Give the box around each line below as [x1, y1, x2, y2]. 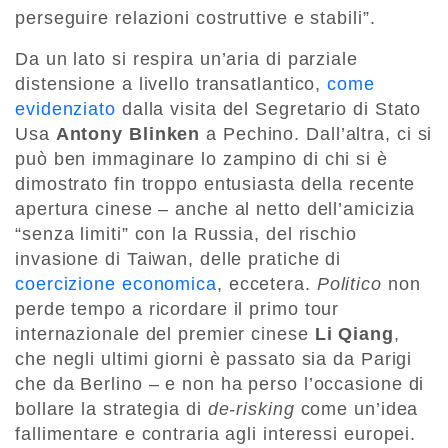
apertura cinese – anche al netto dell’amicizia [15, 198, 416, 219]
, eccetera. [216, 273, 317, 294]
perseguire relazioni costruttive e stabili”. [15, 7, 376, 28]
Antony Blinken [55, 123, 201, 144]
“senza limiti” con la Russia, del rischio [15, 223, 357, 244]
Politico [316, 273, 382, 294]
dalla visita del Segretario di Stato [115, 98, 422, 119]
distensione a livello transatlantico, [15, 73, 328, 94]
